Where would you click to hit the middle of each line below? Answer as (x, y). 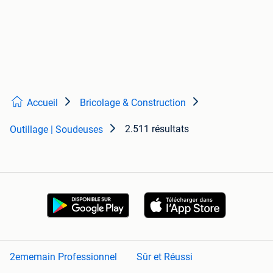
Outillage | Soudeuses (56, 130)
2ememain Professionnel (63, 257)
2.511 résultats (157, 129)
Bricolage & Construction (133, 103)
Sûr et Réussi (165, 257)
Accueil (42, 103)
